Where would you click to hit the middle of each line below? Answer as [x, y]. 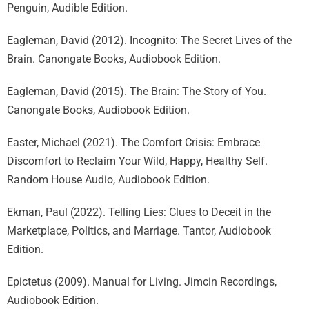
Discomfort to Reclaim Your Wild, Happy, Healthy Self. [137, 161]
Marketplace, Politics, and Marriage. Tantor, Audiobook [139, 231]
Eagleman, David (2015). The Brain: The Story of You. [137, 91]
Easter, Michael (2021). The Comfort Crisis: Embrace [133, 142]
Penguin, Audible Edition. [67, 8]
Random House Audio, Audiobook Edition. [108, 180]
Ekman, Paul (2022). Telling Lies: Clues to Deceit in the [139, 212]
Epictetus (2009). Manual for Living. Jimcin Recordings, [142, 282]
